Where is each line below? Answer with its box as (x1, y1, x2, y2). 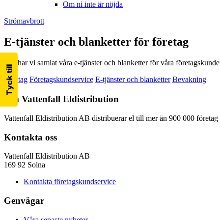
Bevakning (172, 75, 206, 84)
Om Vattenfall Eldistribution (4, 94, 119, 105)
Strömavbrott (4, 17, 44, 26)
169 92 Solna (4, 161, 45, 169)
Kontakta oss (4, 132, 57, 142)
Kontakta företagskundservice (24, 177, 116, 186)
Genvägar (4, 195, 44, 206)
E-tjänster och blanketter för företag (4, 35, 189, 49)
